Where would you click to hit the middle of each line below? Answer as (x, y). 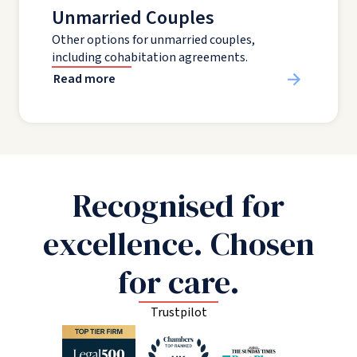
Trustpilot (178, 313)
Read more (84, 79)
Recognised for (178, 206)
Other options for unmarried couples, (153, 40)
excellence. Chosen (178, 244)
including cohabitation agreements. (150, 58)
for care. (178, 282)
